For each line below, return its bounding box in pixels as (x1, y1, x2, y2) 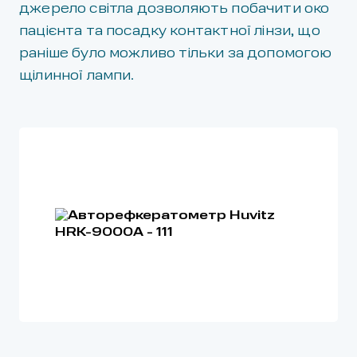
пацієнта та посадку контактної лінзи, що (19, 25, 320, 38)
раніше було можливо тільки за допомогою (19, 47, 332, 61)
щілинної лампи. (19, 69, 135, 83)
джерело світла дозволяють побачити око (19, 2, 330, 16)
